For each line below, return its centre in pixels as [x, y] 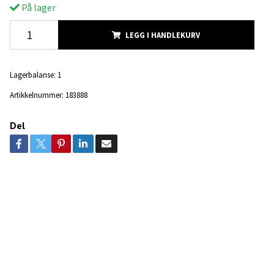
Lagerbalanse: [32, 74]
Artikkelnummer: [36, 94]
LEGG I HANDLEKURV [163, 35]
